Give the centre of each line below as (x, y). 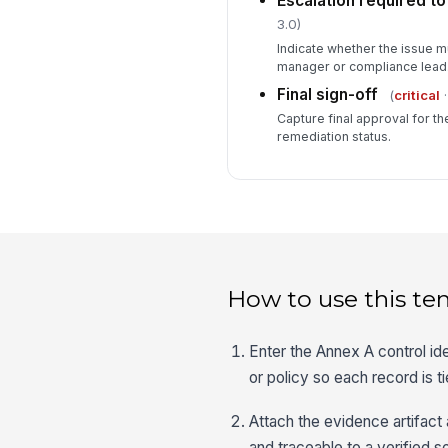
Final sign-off (327, 94)
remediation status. (333, 137)
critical (416, 94)
